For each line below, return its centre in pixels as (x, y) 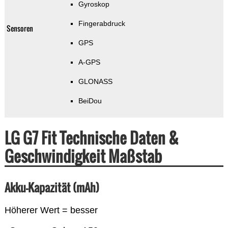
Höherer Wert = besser (51, 210)
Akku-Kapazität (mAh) (52, 188)
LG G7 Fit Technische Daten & (91, 138)
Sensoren (20, 28)
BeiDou (90, 101)
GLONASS (95, 82)
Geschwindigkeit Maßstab (83, 156)
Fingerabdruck (102, 24)
